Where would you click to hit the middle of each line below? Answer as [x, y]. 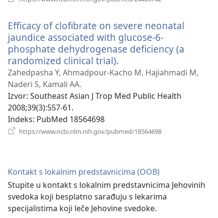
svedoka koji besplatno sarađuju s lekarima [87, 196]
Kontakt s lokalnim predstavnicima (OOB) [84, 172]
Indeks [20, 119]
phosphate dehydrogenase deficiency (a [96, 49]
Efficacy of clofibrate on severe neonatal [96, 25]
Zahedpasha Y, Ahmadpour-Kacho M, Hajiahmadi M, [103, 72]
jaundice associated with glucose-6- [86, 37]
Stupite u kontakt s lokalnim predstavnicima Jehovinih [107, 185]
